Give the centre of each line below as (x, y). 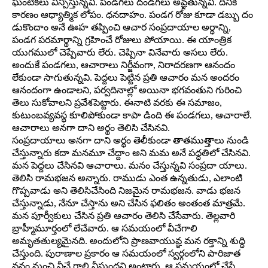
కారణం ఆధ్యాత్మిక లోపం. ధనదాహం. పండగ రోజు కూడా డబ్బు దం (133, 15)
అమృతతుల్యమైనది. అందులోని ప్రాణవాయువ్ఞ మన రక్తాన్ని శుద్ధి (129, 241)
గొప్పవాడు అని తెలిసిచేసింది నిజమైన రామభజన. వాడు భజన (126, 191)
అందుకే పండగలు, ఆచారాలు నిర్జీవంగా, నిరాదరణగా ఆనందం (124, 65)
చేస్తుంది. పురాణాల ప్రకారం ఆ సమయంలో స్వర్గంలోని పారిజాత (126, 253)
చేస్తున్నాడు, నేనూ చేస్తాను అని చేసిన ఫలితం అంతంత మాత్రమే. (129, 203)
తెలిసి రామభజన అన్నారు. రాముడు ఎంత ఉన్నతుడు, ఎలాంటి (127, 178)
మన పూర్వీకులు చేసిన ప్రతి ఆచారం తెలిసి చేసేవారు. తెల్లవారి (124, 216)
